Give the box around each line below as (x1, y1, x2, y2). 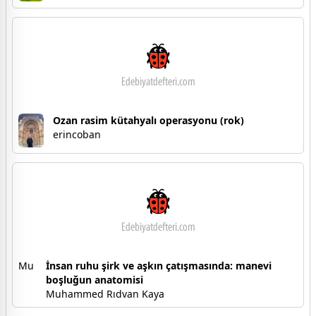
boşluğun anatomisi (45, 273, 143, 287)
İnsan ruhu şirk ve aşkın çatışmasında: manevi (45, 259, 272, 273)
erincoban (53, 128, 101, 142)
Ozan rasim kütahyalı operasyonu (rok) (53, 114, 244, 128)
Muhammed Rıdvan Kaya (45, 287, 164, 301)
